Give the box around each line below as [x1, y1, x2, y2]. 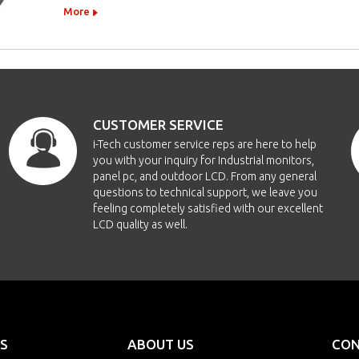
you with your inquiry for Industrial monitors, [92, 154, 314, 167]
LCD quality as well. [92, 218, 188, 231]
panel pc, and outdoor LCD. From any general [92, 170, 317, 183]
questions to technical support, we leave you [92, 186, 317, 199]
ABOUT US [127, 337, 194, 352]
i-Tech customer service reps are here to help [92, 138, 317, 151]
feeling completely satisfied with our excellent [92, 202, 323, 215]
